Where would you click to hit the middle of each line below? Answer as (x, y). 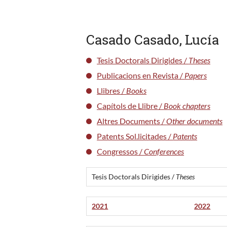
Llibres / (112, 90)
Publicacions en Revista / (141, 75)
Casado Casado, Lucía (153, 39)
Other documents (195, 121)
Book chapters (187, 105)
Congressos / (121, 151)
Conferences (164, 151)
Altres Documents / (132, 121)
